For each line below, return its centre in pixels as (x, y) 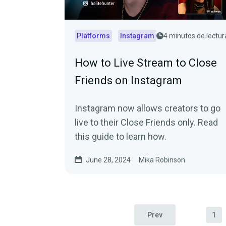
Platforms (93, 36)
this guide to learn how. (121, 136)
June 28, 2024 (108, 160)
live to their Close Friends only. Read (146, 122)
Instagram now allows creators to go (148, 108)
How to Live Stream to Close (146, 63)
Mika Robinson (162, 160)
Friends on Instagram (128, 80)
